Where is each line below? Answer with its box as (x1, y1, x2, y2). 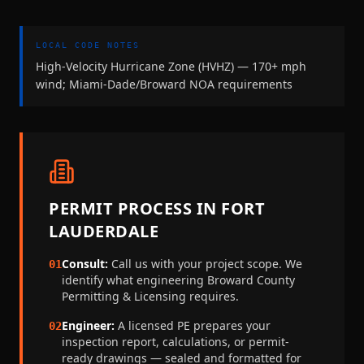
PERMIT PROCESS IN (49, 197, 221, 220)
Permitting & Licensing (62, 288, 186, 305)
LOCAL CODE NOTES (36, 41, 140, 50)
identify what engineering (62, 272, 207, 288)
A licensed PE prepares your (115, 318, 271, 334)
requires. (186, 288, 239, 305)
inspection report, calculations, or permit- (62, 334, 289, 350)
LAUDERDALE (49, 220, 158, 243)
